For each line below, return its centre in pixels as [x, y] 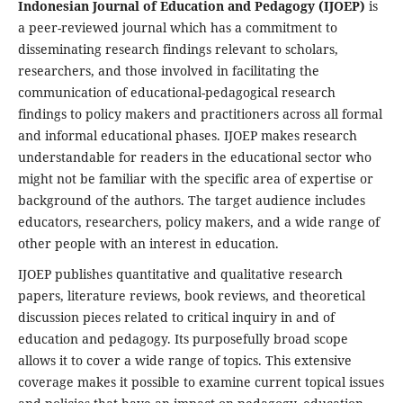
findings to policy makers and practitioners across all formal [200, 113]
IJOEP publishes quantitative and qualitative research [180, 273]
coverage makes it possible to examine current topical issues [201, 381]
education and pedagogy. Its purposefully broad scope [183, 338]
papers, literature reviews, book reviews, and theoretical [191, 295]
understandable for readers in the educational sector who [194, 157]
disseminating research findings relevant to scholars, [178, 49]
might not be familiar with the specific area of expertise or [195, 178]
